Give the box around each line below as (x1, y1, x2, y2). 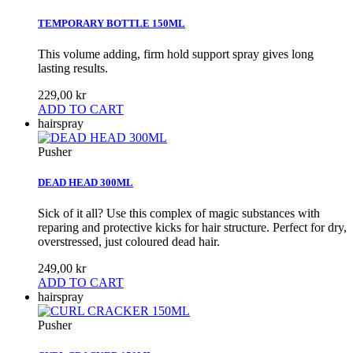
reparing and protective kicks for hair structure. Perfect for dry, (38, 221, 347, 235)
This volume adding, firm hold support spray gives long (38, 46, 314, 61)
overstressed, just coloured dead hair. (38, 235, 220, 249)
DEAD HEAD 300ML (38, 176, 133, 189)
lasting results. (38, 61, 108, 75)
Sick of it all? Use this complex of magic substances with (38, 206, 320, 221)
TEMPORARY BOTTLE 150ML (38, 17, 185, 29)
